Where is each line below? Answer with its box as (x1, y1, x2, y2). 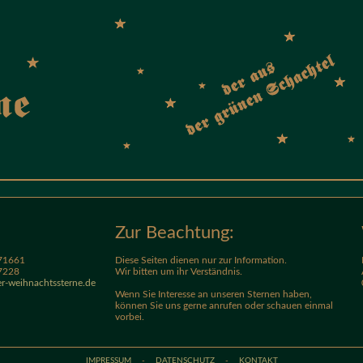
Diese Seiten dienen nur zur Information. (114, 255, 287, 265)
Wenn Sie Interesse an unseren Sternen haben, (114, 289, 312, 299)
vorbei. (114, 312, 144, 322)
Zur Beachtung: (114, 224, 234, 241)
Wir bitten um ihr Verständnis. (114, 267, 242, 276)
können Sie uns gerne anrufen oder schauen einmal (114, 301, 333, 310)
